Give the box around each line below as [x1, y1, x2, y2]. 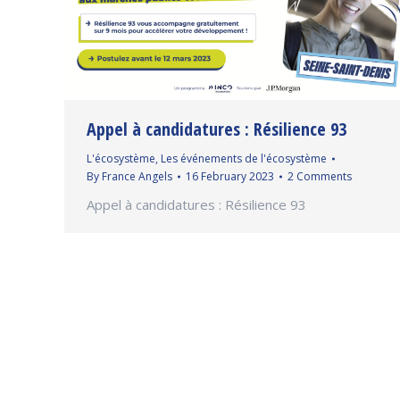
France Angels [102, 168, 172, 184]
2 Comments [287, 168, 352, 184]
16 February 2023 [186, 168, 274, 184]
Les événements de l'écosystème [161, 150, 327, 166]
